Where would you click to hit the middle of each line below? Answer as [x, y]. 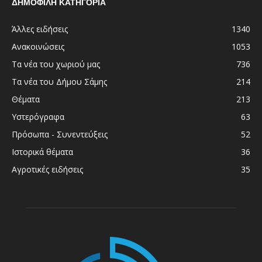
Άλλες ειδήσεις [40, 29]
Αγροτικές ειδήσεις [47, 169]
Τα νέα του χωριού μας [56, 64]
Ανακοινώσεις [38, 46]
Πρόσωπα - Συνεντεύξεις [60, 134]
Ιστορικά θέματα [42, 151]
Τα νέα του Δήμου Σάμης [59, 81]
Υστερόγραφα [38, 116]
